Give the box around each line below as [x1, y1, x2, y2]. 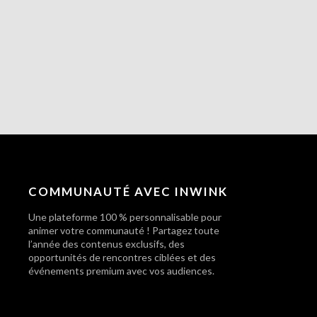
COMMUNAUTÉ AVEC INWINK [28, 184, 229, 200]
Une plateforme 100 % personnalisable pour [28, 211, 221, 224]
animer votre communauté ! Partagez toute [28, 224, 219, 237]
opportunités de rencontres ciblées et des [28, 251, 216, 264]
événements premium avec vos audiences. [28, 265, 214, 277]
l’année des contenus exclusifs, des [28, 238, 185, 250]
